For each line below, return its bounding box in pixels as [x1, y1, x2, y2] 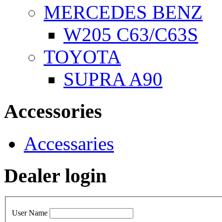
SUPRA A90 [63, 68, 163, 90]
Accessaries [24, 132, 114, 154]
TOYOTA [44, 46, 121, 68]
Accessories [4, 100, 102, 123]
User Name [12, 208, 48, 217]
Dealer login [4, 164, 107, 187]
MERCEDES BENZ [44, 1, 203, 23]
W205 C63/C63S [63, 24, 198, 46]
